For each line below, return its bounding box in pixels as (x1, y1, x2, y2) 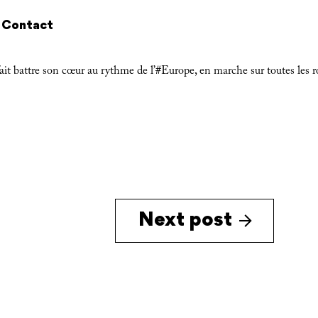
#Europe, (155, 65, 197, 77)
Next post (138, 207, 232, 231)
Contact (1, 17, 53, 32)
